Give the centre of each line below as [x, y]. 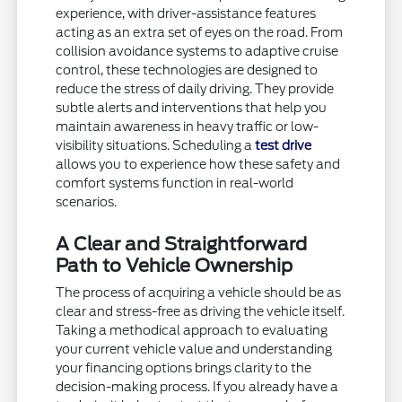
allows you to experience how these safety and [198, 164]
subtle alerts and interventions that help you [192, 107]
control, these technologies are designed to [187, 70]
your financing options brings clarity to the [184, 367]
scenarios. [87, 201]
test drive [284, 145]
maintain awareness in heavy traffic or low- [188, 126]
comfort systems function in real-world [175, 183]
